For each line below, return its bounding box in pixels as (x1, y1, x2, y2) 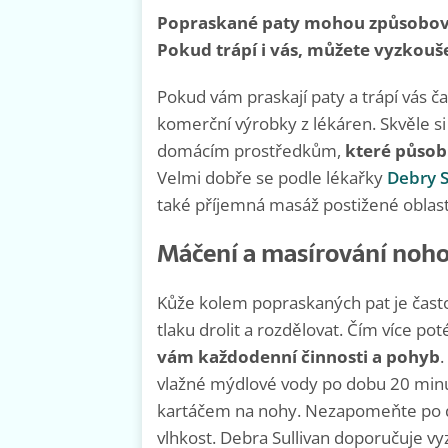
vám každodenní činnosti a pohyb (157, 345, 440, 369)
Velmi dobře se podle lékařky (157, 166, 387, 190)
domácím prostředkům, (157, 139, 345, 163)
